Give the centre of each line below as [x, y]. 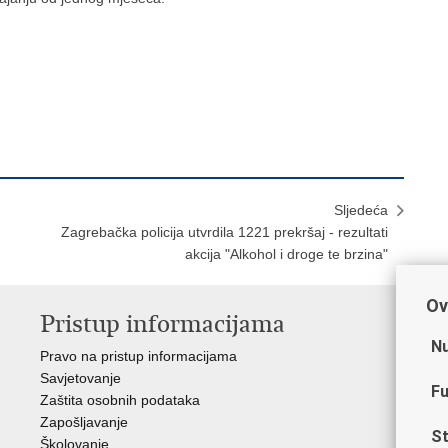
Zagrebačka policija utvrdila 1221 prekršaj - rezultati [224, 232]
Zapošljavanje [84, 422]
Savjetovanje [80, 378]
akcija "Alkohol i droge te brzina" [286, 254]
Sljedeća [361, 210]
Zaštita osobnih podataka [120, 400]
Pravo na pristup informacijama [138, 356]
